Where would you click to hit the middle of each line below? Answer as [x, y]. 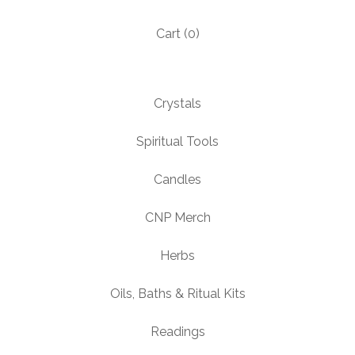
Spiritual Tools [177, 141]
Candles [177, 179]
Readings [177, 332]
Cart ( [172, 34]
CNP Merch [177, 218]
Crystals [177, 103]
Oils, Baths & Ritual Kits [177, 294]
